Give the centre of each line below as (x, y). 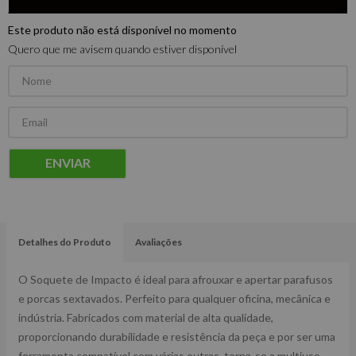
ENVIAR (68, 163)
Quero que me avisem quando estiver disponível (122, 49)
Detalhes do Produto (65, 242)
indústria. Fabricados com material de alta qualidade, (146, 317)
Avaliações (159, 242)
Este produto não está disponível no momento (122, 30)
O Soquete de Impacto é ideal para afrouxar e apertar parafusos (176, 279)
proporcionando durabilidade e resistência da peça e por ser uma (177, 337)
